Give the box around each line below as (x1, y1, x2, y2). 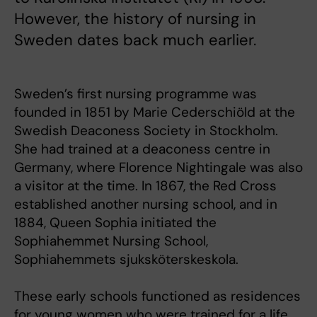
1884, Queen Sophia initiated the (14, 213, 217, 231)
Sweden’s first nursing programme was (14, 84, 257, 103)
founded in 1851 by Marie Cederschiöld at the (14, 103, 295, 121)
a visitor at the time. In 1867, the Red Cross (14, 176, 277, 195)
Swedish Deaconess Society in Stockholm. (14, 121, 278, 139)
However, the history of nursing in (14, 8, 256, 29)
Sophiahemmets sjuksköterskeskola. (14, 250, 238, 268)
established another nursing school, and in (14, 195, 277, 213)
